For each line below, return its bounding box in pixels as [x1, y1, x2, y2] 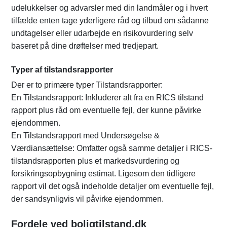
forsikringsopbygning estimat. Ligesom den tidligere [11, 169, 196, 178]
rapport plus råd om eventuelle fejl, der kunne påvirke [11, 106, 201, 115]
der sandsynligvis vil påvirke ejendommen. [11, 195, 164, 204]
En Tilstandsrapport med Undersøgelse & [11, 131, 160, 140]
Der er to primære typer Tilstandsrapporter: [11, 81, 163, 90]
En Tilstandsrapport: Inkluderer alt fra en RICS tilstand [11, 93, 204, 102]
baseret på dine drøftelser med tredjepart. [11, 42, 159, 51]
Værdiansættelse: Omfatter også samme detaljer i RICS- [11, 144, 212, 153]
